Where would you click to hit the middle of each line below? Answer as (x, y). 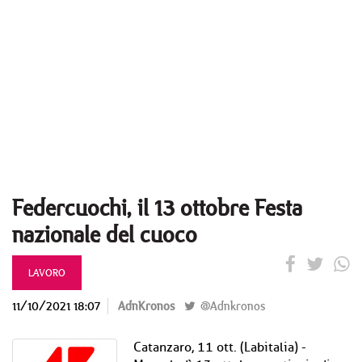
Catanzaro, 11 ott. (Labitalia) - (220, 347)
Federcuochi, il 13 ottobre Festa (157, 207)
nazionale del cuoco (105, 234)
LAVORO (47, 272)
